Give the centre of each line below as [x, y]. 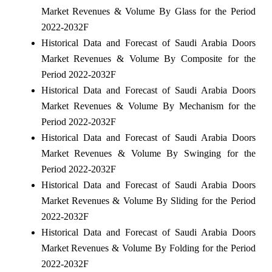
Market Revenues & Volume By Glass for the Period [148, 11]
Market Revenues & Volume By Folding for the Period [148, 248]
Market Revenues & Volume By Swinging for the [148, 153]
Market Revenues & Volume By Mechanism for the [148, 106]
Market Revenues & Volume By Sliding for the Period [148, 200]
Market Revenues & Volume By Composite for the [148, 58]
